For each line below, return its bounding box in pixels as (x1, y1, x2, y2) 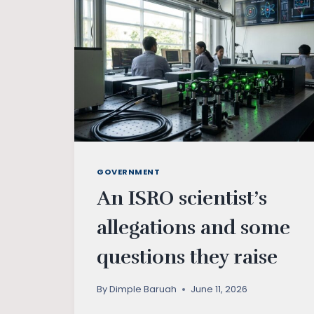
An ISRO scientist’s (97, 186, 267, 210)
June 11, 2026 (191, 283, 248, 296)
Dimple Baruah (109, 283, 177, 296)
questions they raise (97, 245, 278, 269)
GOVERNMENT (97, 165, 161, 177)
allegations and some (97, 215, 290, 240)
